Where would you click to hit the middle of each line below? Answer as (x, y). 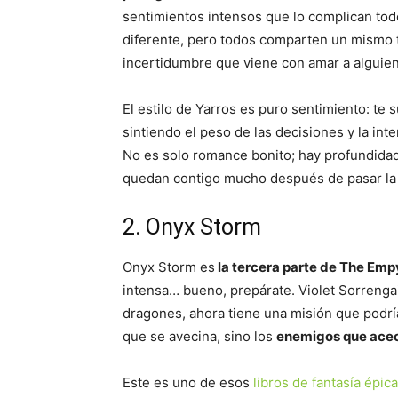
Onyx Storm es (169, 267)
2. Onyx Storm (192, 227)
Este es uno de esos (188, 383)
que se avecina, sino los (199, 337)
